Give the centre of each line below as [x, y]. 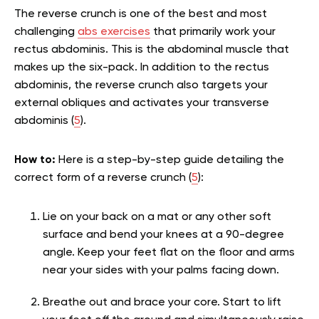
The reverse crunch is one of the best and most [141, 14]
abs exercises [114, 32]
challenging [46, 32]
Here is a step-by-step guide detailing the [170, 160]
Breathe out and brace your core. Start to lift [162, 302]
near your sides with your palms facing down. [161, 270]
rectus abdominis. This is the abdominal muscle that [152, 49]
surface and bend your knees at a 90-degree [163, 235]
